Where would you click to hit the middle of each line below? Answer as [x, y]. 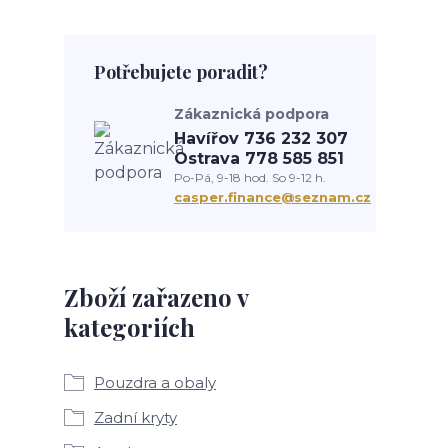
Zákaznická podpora [251, 114]
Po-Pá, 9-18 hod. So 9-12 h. [250, 177]
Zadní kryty [135, 417]
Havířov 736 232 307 [261, 138]
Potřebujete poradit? [181, 72]
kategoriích [129, 327]
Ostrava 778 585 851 [259, 158]
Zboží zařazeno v [156, 297]
